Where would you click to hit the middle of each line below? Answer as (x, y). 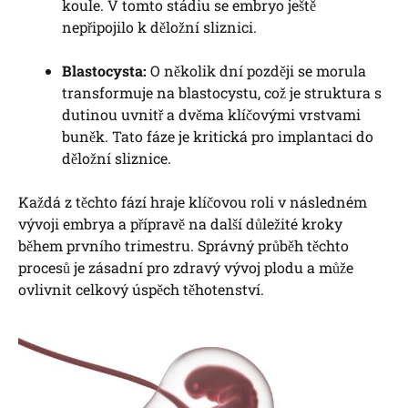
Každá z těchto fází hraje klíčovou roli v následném (193, 202)
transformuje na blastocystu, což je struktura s (222, 93)
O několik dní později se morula (256, 71)
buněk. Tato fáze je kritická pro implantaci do (218, 137)
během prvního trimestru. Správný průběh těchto (184, 246)
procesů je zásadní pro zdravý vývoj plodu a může (186, 268)
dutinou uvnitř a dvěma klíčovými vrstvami (211, 115)
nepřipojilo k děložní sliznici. (159, 27)
